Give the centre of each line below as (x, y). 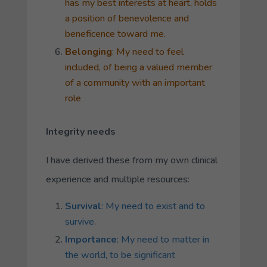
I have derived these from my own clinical (131, 160)
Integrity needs (80, 131)
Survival (83, 206)
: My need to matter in (163, 239)
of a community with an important (135, 83)
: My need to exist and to (153, 206)
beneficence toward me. (115, 34)
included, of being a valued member (138, 67)
